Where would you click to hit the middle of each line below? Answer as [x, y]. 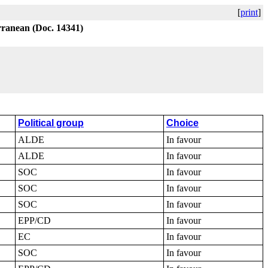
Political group [51, 123]
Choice [182, 123]
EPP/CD [34, 220]
